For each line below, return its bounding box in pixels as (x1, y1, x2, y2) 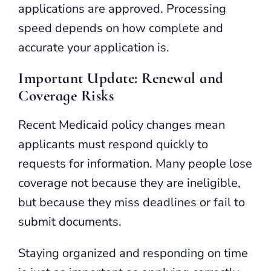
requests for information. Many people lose (18, 155, 252, 172)
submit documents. (18, 213, 122, 230)
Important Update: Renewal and (18, 68, 224, 87)
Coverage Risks (18, 86, 114, 105)
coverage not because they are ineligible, (18, 174, 241, 191)
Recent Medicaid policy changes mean (18, 116, 225, 133)
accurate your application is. (18, 39, 169, 56)
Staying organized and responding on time (18, 244, 248, 261)
